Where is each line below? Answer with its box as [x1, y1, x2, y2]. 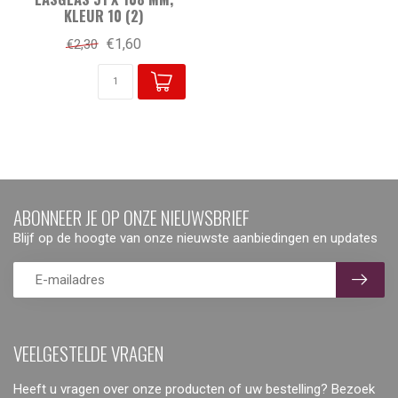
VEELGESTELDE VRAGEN [13, 338, 163, 367]
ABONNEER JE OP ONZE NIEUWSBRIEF [13, 203, 250, 231]
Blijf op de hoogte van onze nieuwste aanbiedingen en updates [13, 229, 378, 246]
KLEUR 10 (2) [64, 4, 144, 27]
